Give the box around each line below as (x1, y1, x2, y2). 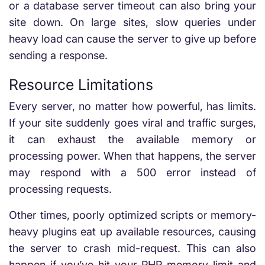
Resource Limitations (9, 76, 153, 93)
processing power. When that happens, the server (9, 150, 256, 162)
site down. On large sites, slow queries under (9, 16, 256, 28)
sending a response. (9, 49, 108, 62)
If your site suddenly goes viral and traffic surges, (9, 117, 256, 129)
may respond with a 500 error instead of (9, 166, 256, 179)
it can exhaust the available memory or (9, 133, 256, 146)
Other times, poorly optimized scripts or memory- (9, 209, 256, 221)
